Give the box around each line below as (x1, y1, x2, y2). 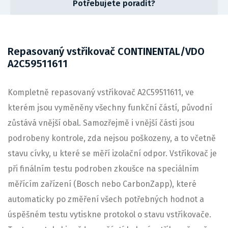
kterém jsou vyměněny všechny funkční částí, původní (8, 103, 212, 112)
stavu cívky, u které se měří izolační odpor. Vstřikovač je (8, 149, 217, 158)
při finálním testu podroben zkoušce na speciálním (8, 164, 199, 174)
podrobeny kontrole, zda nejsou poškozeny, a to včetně (8, 133, 216, 143)
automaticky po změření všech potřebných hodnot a (8, 194, 204, 204)
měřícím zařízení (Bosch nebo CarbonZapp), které (8, 179, 196, 189)
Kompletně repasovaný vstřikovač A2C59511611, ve (8, 88, 194, 97)
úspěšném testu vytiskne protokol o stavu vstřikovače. (8, 210, 211, 219)
